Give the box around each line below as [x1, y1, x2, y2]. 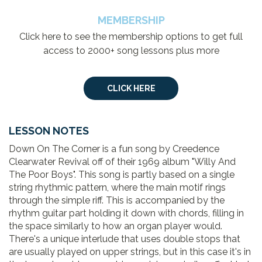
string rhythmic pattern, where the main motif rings [9, 181, 226, 193]
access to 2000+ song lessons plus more [43, 44, 219, 56]
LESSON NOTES [9, 124, 89, 137]
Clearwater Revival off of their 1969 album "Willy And [9, 156, 236, 167]
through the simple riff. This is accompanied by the [9, 194, 225, 206]
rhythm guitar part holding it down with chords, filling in [9, 207, 244, 219]
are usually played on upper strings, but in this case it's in [9, 246, 251, 257]
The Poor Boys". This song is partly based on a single [9, 168, 235, 180]
